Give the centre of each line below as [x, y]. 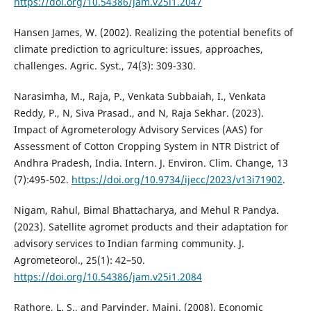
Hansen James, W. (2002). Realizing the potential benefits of [153, 32]
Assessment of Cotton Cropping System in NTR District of [146, 146]
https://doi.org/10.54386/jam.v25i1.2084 [108, 277]
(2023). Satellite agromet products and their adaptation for [151, 227]
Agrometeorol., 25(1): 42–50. [79, 260]
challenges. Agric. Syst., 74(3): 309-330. [104, 66]
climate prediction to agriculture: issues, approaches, [138, 49]
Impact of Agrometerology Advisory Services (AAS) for [138, 130]
